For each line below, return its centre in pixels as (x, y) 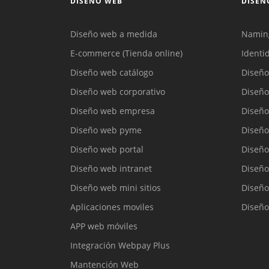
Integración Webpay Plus (120, 246)
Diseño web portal (107, 150)
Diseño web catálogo (112, 73)
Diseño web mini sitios (116, 188)
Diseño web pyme (106, 130)
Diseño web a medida (114, 34)
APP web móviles (104, 226)
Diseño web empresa (113, 111)
